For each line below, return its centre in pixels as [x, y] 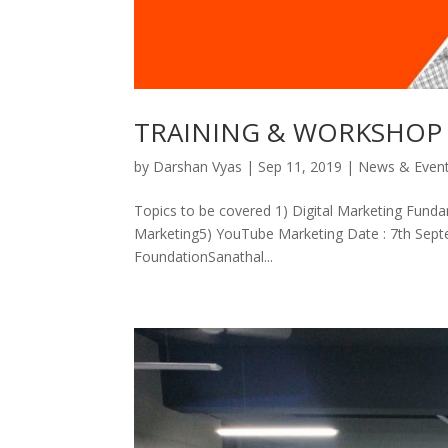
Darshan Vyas [198, 166]
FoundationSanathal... [204, 256]
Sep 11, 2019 [300, 166]
